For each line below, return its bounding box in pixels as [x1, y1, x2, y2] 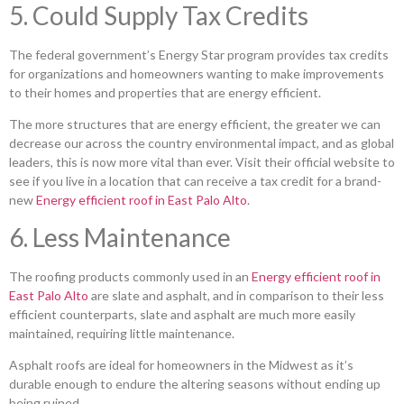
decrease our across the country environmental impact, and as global [9, 135, 394, 151]
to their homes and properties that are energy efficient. [9, 84, 321, 100]
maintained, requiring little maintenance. [9, 325, 234, 341]
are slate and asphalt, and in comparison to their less [88, 287, 384, 303]
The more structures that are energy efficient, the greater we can [9, 116, 381, 133]
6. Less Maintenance [9, 221, 231, 252]
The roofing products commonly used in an [9, 268, 252, 284]
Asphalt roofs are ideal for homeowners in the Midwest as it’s [9, 356, 353, 372]
